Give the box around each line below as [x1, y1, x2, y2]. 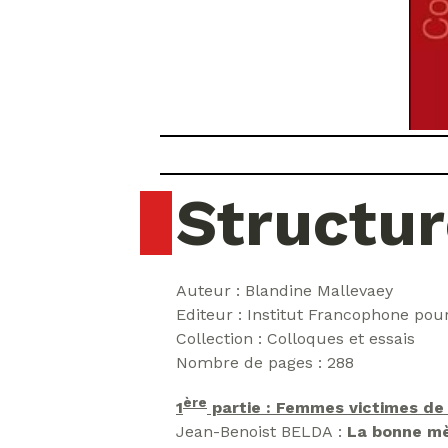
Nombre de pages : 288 [176, 353, 354, 372]
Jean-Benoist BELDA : [176, 422, 347, 442]
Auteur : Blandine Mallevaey [176, 281, 393, 300]
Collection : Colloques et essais [176, 329, 415, 348]
